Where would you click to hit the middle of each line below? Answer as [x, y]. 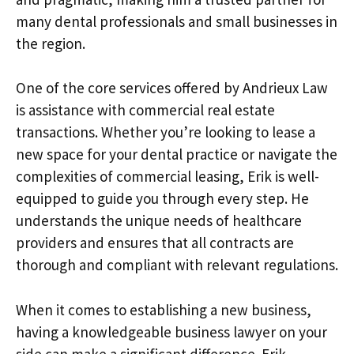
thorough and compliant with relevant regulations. [177, 265]
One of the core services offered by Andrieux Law [172, 88]
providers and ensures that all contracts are [155, 243]
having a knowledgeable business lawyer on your [171, 331]
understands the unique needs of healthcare [159, 220]
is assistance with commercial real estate [145, 110]
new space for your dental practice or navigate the [177, 154]
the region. [51, 43]
